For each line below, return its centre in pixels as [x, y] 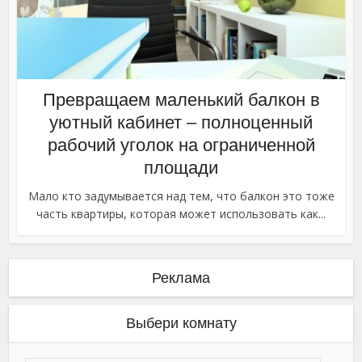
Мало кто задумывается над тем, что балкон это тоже [181, 196]
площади [181, 168]
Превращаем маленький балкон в [181, 100]
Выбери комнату [181, 324]
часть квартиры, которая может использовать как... [181, 214]
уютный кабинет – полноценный [181, 123]
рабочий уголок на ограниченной [181, 145]
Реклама [181, 278]
